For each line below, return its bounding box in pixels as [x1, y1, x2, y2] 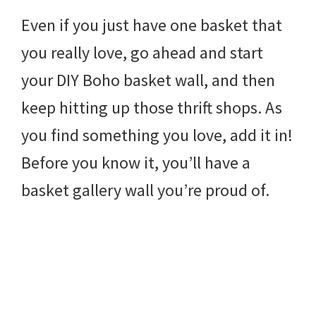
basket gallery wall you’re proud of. [21, 178, 269, 201]
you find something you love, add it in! [21, 123, 293, 146]
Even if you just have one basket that [21, 13, 282, 36]
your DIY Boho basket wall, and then [21, 68, 275, 91]
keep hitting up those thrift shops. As [21, 96, 282, 119]
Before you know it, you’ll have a [21, 151, 250, 174]
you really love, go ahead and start [21, 41, 263, 63]
